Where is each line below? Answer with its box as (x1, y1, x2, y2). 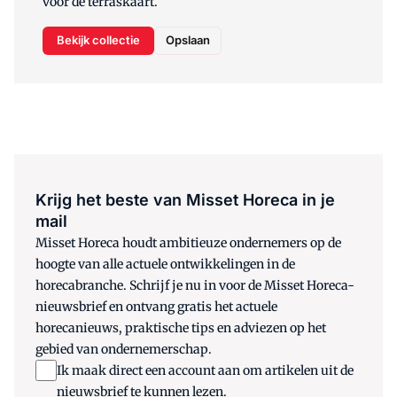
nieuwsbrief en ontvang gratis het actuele (35, 298, 277, 315)
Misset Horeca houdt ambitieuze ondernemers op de (35, 234, 341, 251)
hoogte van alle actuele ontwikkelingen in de (35, 255, 295, 272)
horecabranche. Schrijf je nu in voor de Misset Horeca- (35, 276, 354, 293)
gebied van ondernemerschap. (35, 340, 212, 357)
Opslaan (166, 33, 210, 48)
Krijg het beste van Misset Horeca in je (35, 190, 335, 209)
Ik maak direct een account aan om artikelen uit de (57, 362, 354, 378)
